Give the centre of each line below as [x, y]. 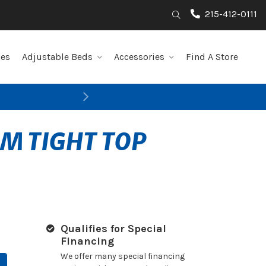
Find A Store [212, 57]
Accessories [139, 57]
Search [194, 15]
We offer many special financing [122, 256]
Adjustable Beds [57, 57]
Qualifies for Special [113, 229]
